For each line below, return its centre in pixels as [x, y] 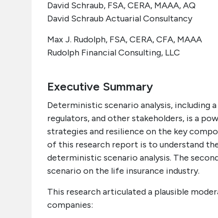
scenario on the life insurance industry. [123, 171]
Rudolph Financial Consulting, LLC [114, 53]
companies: [70, 205]
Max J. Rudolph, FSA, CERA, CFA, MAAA [125, 39]
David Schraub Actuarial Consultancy [120, 18]
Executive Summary [100, 86]
